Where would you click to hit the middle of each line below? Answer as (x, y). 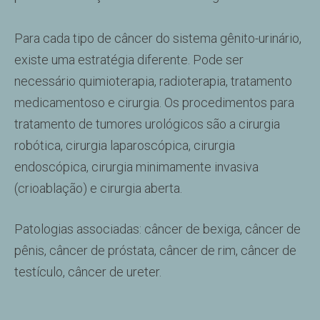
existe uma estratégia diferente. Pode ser (129, 60)
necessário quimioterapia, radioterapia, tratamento (153, 81)
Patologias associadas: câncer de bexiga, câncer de (157, 229)
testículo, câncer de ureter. (88, 272)
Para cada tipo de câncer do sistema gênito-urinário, (158, 38)
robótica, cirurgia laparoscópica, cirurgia (125, 145)
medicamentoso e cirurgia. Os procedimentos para (154, 102)
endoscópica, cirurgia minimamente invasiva (136, 167)
